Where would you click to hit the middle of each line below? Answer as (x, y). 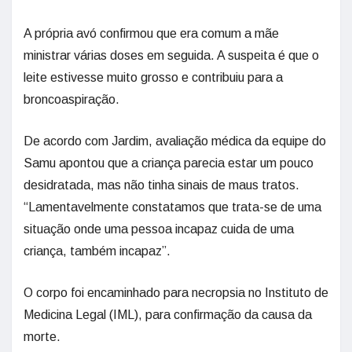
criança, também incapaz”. (97, 251)
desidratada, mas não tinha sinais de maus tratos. (161, 185)
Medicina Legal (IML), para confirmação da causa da (168, 315)
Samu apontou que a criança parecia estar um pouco (169, 163)
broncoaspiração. (71, 100)
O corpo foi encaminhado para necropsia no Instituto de (176, 293)
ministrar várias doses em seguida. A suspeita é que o (171, 56)
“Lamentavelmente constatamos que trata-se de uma (172, 207)
